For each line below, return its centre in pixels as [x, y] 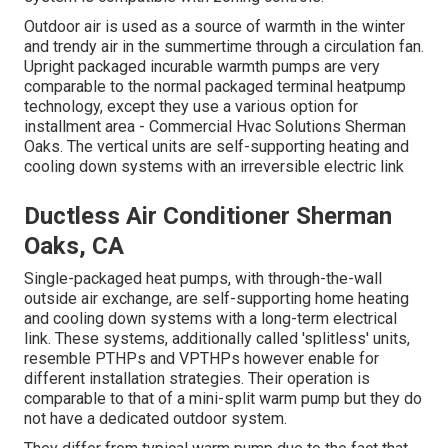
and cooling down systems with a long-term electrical [210, 319]
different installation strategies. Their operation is [197, 379]
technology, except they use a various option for [191, 107]
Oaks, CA [74, 246]
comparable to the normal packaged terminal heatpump [215, 87]
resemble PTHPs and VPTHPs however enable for [201, 359]
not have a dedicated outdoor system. [155, 419]
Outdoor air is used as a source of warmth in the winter [214, 27]
